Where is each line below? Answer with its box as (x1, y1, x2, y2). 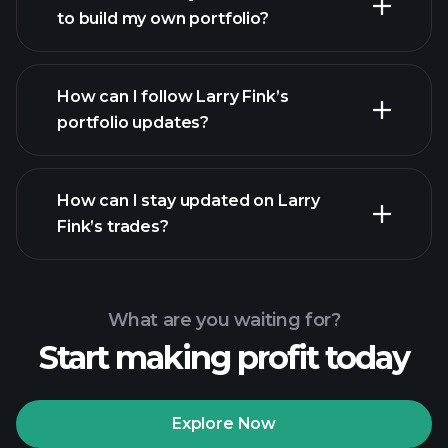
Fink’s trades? (57, 217, 169, 236)
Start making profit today (39, 338, 409, 377)
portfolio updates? (57, 113, 210, 132)
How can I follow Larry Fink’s (57, 87, 289, 106)
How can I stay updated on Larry (57, 191, 321, 210)
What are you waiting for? (107, 309, 341, 331)
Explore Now (171, 414, 277, 433)
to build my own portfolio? (57, 9, 269, 28)
